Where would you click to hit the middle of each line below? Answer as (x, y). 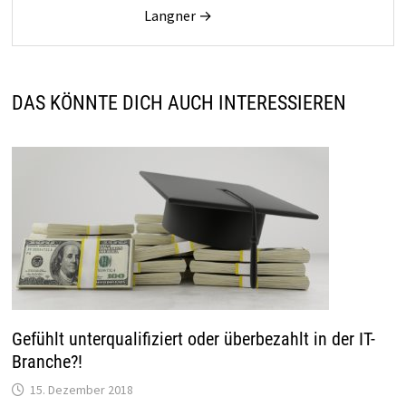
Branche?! (47, 361)
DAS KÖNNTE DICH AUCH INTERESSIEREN (179, 102)
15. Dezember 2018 (81, 389)
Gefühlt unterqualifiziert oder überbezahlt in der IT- (193, 338)
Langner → (178, 15)
